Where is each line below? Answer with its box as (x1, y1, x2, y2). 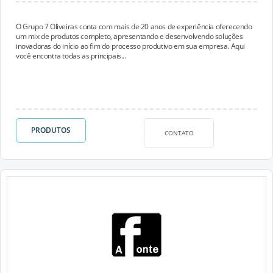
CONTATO (164, 128, 194, 137)
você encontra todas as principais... (16, 51, 126, 61)
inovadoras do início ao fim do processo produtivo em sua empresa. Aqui (16, 41, 246, 51)
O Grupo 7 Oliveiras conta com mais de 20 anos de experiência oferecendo (16, 21, 252, 32)
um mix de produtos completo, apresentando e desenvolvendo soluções (16, 31, 243, 41)
